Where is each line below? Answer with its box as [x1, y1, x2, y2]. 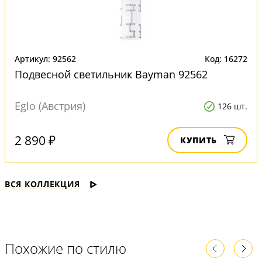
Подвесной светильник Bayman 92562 [15, 67, 208, 81]
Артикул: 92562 [15, 53, 76, 64]
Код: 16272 [205, 53, 247, 64]
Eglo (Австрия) [15, 99, 85, 113]
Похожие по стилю [5, 239, 126, 258]
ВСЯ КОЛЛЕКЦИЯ [5, 178, 81, 189]
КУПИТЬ [180, 135, 217, 146]
